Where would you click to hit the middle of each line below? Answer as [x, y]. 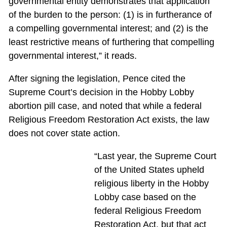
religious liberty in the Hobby [151, 183]
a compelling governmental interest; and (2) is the [108, 28]
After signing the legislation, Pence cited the [97, 78]
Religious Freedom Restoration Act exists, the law [109, 119]
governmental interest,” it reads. [72, 55]
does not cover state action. [64, 133]
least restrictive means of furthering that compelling [111, 42]
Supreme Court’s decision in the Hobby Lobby [101, 92]
